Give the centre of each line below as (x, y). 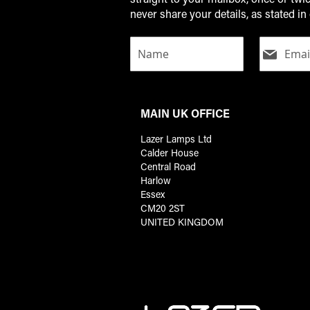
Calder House (170, 153)
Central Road (168, 167)
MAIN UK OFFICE (185, 113)
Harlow (156, 181)
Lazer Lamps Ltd (176, 139)
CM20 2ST (163, 208)
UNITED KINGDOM (182, 222)
